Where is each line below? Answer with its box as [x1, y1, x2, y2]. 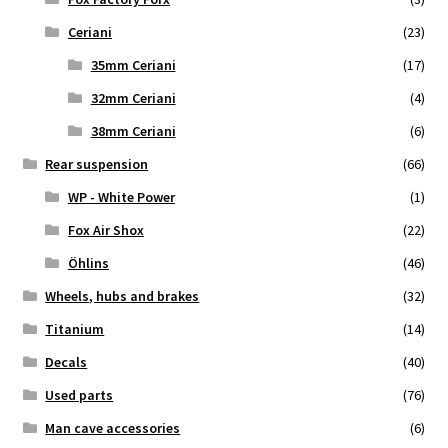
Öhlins [67, 253, 109, 272]
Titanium [45, 319, 105, 338]
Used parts [45, 385, 114, 404]
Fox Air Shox [67, 220, 144, 239]
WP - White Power [67, 187, 175, 206]
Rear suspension [45, 154, 149, 173]
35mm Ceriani [90, 55, 176, 74]
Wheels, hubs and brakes [45, 286, 200, 305]
